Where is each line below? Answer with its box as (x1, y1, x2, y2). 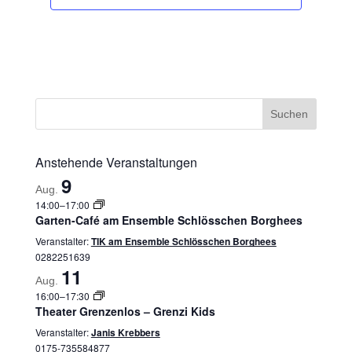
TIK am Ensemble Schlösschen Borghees (90, 234, 277, 248)
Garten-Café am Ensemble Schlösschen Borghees (35, 212, 302, 228)
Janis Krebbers (90, 325, 160, 339)
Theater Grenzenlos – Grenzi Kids (35, 303, 215, 319)
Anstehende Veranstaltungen (35, 153, 197, 171)
